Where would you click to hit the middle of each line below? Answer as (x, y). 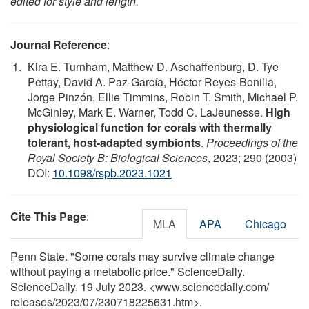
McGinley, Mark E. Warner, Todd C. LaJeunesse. (147, 112)
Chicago (266, 223)
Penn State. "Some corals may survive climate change (142, 256)
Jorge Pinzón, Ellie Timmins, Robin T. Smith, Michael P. (163, 97)
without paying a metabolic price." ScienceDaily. (128, 271)
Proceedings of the (252, 142)
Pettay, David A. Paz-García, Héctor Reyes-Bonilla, (152, 81)
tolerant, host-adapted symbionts (114, 142)
